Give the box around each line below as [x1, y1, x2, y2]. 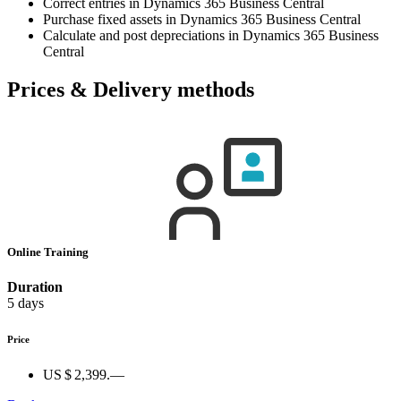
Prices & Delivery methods [7, 78, 254, 102]
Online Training [7, 245, 91, 260]
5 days [7, 295, 44, 311]
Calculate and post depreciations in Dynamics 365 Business [43, 28, 379, 44]
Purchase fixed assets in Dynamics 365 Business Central [43, 12, 361, 28]
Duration [7, 279, 63, 295]
